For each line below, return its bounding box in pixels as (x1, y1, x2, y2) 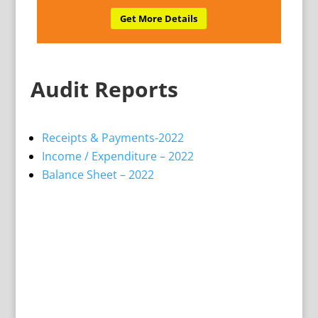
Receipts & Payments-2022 (41, 130, 184, 146)
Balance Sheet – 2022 (41, 167, 154, 183)
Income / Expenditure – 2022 (41, 148, 194, 165)
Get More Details (120, 12, 198, 26)
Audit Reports (30, 75, 178, 104)
